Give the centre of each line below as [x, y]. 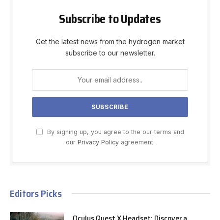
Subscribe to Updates [110, 19]
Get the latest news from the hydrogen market [110, 41]
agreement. [137, 142]
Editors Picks [36, 193]
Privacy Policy [98, 142]
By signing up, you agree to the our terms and [114, 132]
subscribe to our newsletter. [110, 53]
